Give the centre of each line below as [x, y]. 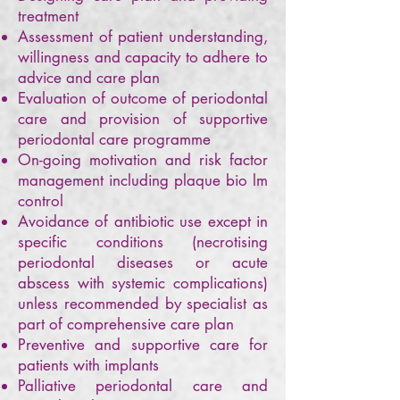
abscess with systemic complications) [143, 283]
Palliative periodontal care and [143, 386]
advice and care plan [91, 78]
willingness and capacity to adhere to [143, 57]
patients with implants [91, 365]
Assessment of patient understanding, [143, 37]
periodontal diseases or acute [143, 262]
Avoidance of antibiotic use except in [143, 221]
